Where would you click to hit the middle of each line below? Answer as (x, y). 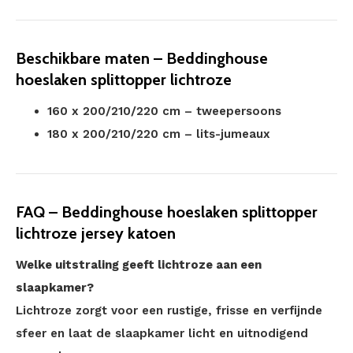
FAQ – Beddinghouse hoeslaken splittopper (167, 212)
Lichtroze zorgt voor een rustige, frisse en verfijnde (169, 310)
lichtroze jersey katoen (96, 233)
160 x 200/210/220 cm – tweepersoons (164, 111)
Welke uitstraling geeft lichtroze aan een (139, 265)
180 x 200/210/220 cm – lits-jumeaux (159, 134)
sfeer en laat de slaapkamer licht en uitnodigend (162, 333)
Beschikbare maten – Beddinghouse (142, 58)
